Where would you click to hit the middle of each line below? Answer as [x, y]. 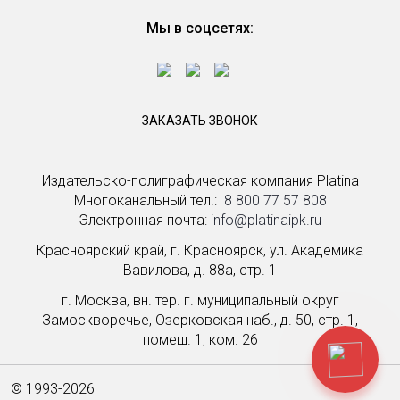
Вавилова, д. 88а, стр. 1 [200, 270]
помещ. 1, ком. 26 [200, 340]
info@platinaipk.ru [266, 220]
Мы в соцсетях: [200, 28]
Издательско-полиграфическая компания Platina [200, 181]
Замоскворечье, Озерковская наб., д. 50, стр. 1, [200, 320]
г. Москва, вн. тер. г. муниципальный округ [200, 300]
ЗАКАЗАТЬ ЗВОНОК [200, 121]
